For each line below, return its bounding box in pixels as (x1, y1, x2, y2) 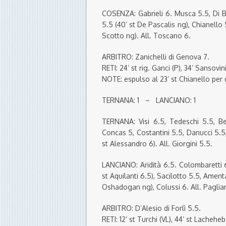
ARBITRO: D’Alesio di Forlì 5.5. (102, 204, 201, 213)
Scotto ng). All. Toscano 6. (102, 31, 191, 40)
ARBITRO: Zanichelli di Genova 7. (102, 52, 209, 62)
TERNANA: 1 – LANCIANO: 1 (102, 96, 196, 105)
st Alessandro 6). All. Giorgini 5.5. (102, 139, 212, 148)
